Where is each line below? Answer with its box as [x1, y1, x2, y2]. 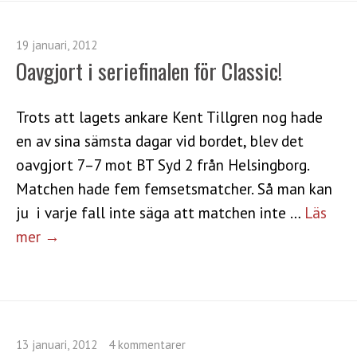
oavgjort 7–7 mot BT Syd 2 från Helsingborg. [16, 154, 309, 175]
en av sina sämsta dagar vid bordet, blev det [16, 130, 304, 151]
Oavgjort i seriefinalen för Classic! [16, 54, 282, 87]
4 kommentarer [108, 336, 186, 352]
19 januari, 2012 [16, 37, 97, 53]
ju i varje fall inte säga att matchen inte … [16, 202, 304, 222]
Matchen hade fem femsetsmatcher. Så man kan [16, 178, 332, 198]
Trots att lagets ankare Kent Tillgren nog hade [16, 106, 323, 127]
